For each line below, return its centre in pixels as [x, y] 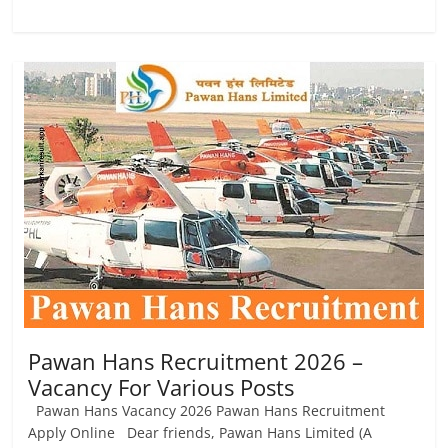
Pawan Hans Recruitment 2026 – [196, 361]
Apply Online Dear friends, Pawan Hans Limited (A [200, 432]
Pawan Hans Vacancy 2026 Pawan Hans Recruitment [207, 410]
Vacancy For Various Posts [161, 387]
